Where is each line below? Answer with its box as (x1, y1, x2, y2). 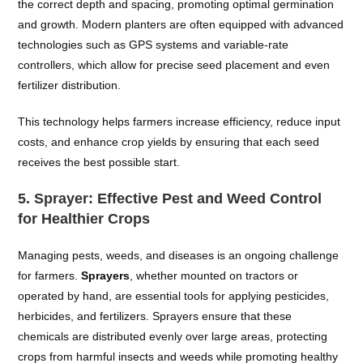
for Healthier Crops (18, 211, 151, 227)
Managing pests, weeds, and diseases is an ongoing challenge (18, 249, 340, 262)
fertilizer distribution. (18, 79, 122, 92)
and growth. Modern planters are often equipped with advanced (18, 18, 344, 31)
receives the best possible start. (18, 156, 181, 169)
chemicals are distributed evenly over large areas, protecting (18, 330, 328, 343)
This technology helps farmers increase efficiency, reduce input (18, 115, 341, 128)
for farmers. (18, 269, 82, 282)
